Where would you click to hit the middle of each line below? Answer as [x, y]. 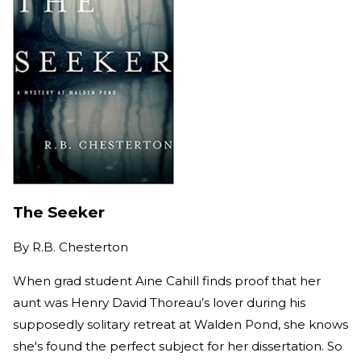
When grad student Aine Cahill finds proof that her [167, 281]
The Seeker [59, 212]
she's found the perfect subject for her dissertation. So [178, 346]
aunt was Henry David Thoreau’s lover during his [159, 303]
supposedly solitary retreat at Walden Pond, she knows [180, 325]
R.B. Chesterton [80, 247]
